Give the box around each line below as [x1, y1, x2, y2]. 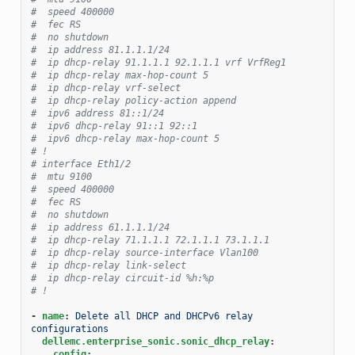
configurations [30, 323, 109, 334]
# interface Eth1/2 [30, 158, 131, 170]
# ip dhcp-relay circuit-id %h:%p [30, 272, 214, 284]
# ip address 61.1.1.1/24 [30, 221, 170, 233]
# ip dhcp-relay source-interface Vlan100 [30, 246, 258, 258]
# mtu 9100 [30, 170, 92, 182]
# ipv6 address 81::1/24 [30, 107, 164, 119]
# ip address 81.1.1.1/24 [30, 44, 170, 55]
